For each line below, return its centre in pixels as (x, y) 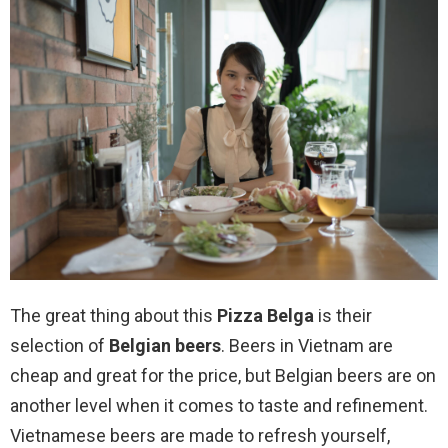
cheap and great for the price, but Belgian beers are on (223, 376)
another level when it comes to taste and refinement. (219, 406)
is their (343, 316)
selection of (59, 346)
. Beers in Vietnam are (307, 346)
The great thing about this (113, 316)
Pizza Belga (265, 316)
